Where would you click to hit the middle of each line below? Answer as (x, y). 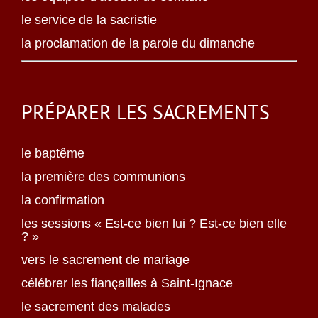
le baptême (53, 153)
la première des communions (103, 177)
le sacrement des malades (96, 307)
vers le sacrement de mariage (105, 260)
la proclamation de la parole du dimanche (138, 43)
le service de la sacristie (89, 20)
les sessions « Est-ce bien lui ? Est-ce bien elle (154, 224)
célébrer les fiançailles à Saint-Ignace (127, 283)
